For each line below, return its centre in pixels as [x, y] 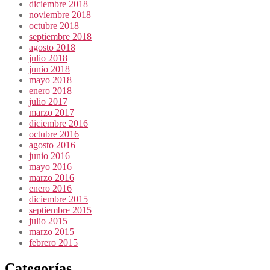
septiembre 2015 [60, 210]
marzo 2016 [52, 177]
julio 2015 [48, 221]
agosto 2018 [52, 47]
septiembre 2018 [60, 36]
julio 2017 [48, 101]
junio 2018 [49, 69]
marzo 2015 [52, 231]
